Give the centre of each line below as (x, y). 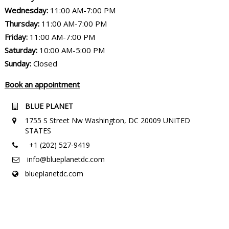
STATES (38, 130)
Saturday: (21, 50)
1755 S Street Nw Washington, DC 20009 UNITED (107, 120)
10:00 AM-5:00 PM (71, 50)
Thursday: (22, 23)
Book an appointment (42, 84)
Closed (44, 63)
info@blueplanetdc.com (66, 159)
